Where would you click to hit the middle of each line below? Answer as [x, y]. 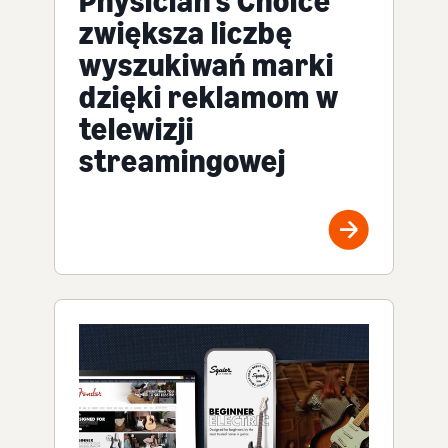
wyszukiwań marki [206, 65]
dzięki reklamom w [209, 97]
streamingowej [182, 161]
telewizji [136, 129]
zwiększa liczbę [186, 33]
